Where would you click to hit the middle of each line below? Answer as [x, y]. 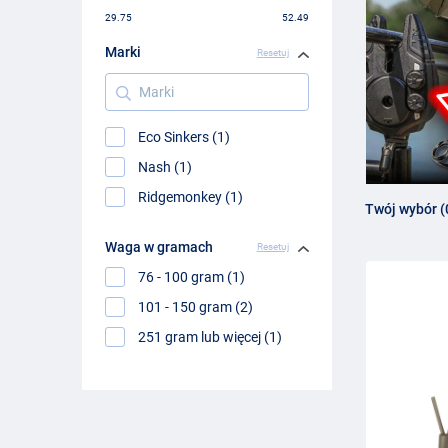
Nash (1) [165, 166]
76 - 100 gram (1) [192, 276]
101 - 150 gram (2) [196, 306]
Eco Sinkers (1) [184, 136]
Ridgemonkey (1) [191, 197]
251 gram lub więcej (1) [210, 337]
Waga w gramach [159, 246]
